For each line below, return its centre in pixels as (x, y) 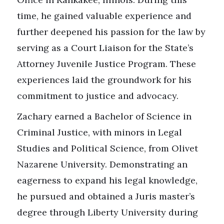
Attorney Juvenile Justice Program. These (106, 63)
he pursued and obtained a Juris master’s (106, 196)
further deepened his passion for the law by (111, 31)
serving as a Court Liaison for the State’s (105, 47)
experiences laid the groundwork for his (104, 79)
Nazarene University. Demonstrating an (102, 164)
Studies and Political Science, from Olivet (107, 148)
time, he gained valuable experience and (104, 15)
